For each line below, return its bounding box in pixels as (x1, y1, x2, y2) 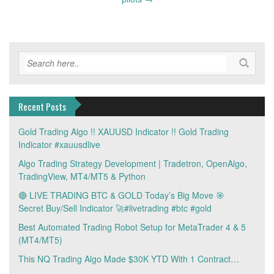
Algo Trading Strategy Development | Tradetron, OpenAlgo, (18, 157, 247, 170)
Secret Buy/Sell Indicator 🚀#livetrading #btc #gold (18, 202, 212, 215)
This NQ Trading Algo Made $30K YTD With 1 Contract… (18, 253, 239, 265)
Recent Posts (18, 100, 66, 114)
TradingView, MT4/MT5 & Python (18, 170, 146, 183)
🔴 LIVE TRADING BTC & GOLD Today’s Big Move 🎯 (18, 189, 224, 202)
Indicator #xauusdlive (18, 138, 100, 151)
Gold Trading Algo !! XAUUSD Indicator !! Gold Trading (18, 125, 229, 138)
